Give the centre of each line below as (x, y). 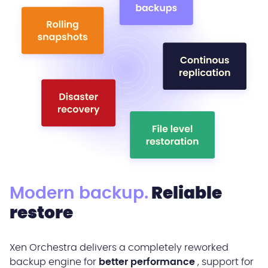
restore (41, 214)
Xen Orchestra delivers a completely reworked (119, 248)
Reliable (185, 194)
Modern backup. (79, 194)
